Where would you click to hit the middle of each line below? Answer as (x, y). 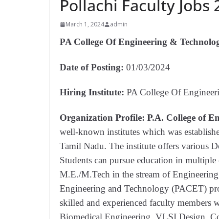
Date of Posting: (93, 67)
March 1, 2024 (85, 24)
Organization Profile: (103, 117)
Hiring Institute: (93, 92)
